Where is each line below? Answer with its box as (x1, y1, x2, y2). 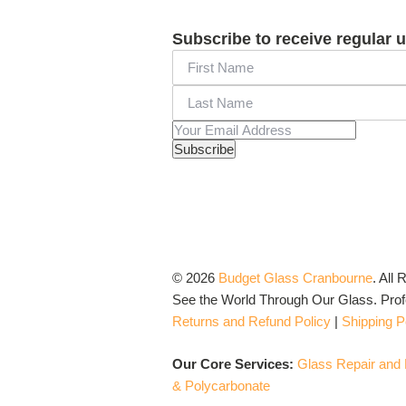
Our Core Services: (172, 355, 297, 372)
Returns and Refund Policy (172, 314, 331, 329)
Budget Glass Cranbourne (215, 270, 372, 285)
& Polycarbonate (172, 377, 270, 393)
